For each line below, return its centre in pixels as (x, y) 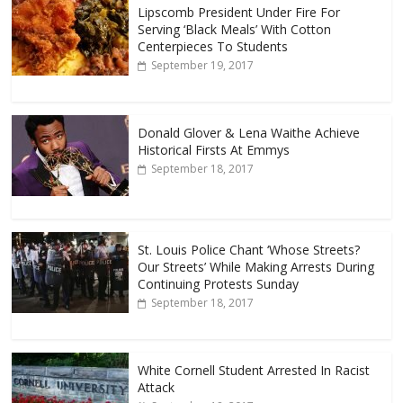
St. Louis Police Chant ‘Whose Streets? (249, 250)
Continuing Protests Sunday (219, 284)
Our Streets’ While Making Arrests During (256, 267)
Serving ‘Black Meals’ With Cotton (235, 30)
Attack (157, 388)
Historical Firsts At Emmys (214, 150)
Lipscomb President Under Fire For (239, 13)
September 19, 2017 (203, 66)
